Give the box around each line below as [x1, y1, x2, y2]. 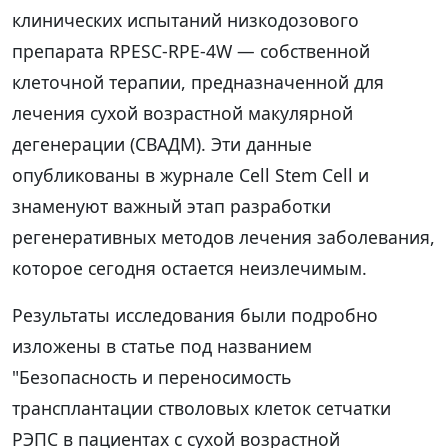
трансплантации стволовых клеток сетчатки [12, 395, 391, 420]
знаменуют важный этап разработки [12, 193, 331, 218]
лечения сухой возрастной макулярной [12, 100, 353, 125]
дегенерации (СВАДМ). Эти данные [12, 131, 312, 156]
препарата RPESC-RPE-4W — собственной [12, 38, 370, 63]
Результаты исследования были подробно [12, 302, 378, 327]
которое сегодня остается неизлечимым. [12, 255, 367, 280]
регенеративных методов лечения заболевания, [12, 224, 435, 249]
